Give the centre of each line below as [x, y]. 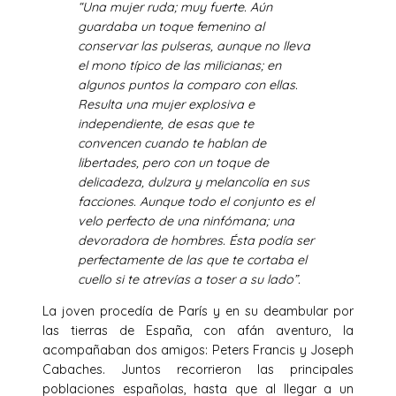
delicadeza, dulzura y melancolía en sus [194, 183]
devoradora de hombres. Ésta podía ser [196, 241]
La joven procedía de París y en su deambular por [198, 312]
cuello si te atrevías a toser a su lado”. [189, 280]
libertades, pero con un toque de [173, 163]
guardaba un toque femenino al [171, 27]
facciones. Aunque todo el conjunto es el [196, 202]
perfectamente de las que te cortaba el [192, 260]
